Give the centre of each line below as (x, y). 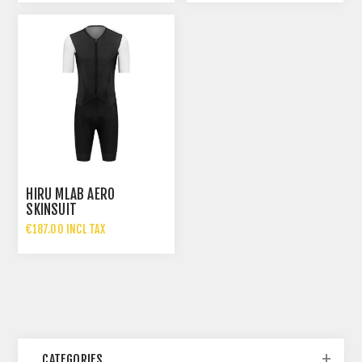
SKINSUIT (52, 210)
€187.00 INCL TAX (66, 229)
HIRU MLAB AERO (71, 195)
